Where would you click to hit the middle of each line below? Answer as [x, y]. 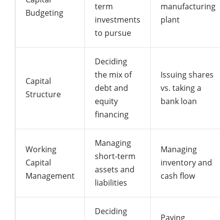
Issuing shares [187, 75]
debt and [111, 88]
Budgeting [44, 13]
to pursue [113, 33]
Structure [43, 94]
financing [112, 114]
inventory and [186, 163]
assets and [115, 169]
